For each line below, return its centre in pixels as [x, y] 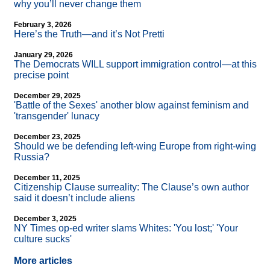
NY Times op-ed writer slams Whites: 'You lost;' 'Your [126, 228]
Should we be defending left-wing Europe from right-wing [135, 146]
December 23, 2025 [47, 137]
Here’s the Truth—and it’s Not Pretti [89, 34]
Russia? [32, 157]
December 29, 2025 [47, 96]
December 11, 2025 [47, 178]
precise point [41, 75]
